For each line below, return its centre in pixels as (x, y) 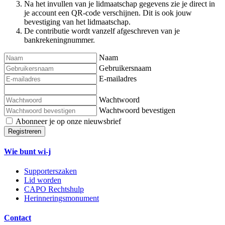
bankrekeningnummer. (60, 40)
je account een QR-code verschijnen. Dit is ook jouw (108, 13)
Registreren (25, 131)
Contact (18, 218)
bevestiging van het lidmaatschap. (77, 22)
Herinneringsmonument (62, 198)
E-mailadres (118, 78)
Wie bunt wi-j (27, 151)
